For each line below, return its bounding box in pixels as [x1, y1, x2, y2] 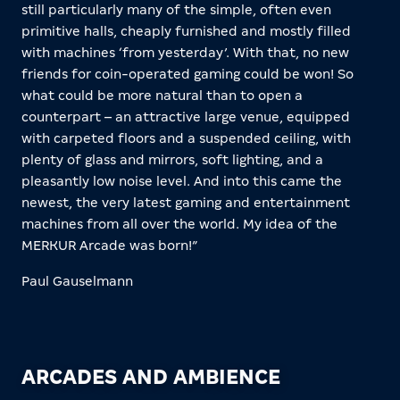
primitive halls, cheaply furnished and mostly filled [21, 24, 351, 39]
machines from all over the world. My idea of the [21, 217, 337, 232]
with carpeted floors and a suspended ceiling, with [21, 131, 351, 146]
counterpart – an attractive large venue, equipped [21, 110, 350, 125]
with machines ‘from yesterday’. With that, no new [21, 46, 349, 61]
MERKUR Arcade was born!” [21, 238, 197, 254]
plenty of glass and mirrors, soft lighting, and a [21, 153, 323, 168]
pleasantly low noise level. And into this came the [21, 174, 342, 189]
